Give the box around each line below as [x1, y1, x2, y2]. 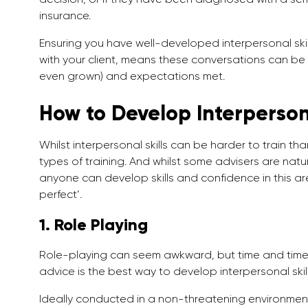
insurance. [39, 9, 91, 23]
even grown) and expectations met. [39, 69, 225, 83]
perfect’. [39, 188, 82, 201]
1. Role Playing [39, 214, 148, 235]
